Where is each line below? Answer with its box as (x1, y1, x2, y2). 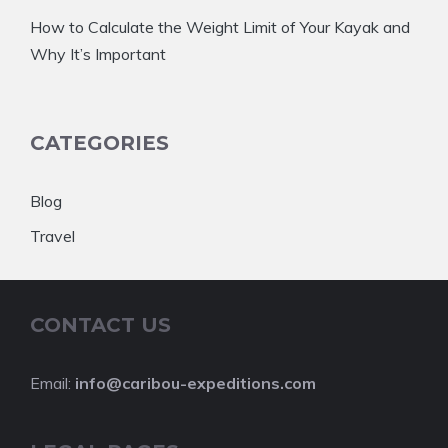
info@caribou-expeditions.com (75, 372, 316, 393)
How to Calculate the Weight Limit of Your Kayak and (30, 16, 410, 37)
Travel (30, 225, 75, 246)
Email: (30, 372, 75, 393)
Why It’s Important (30, 43, 166, 64)
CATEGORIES (30, 130, 169, 155)
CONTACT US (30, 312, 171, 337)
